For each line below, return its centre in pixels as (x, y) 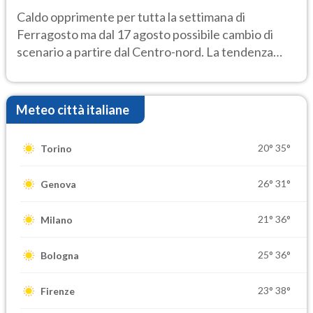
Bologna (60, 255)
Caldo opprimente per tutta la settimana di (131, 17)
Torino (56, 148)
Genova (58, 184)
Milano (57, 219)
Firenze (58, 291)
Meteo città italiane (73, 110)
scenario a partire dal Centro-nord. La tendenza (145, 52)
